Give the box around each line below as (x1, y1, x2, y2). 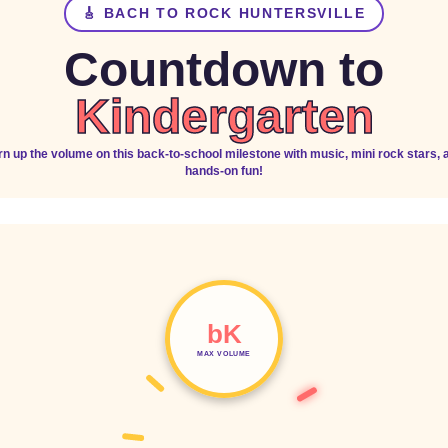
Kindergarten (74, 90, 374, 144)
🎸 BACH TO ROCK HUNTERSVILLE (82, 5, 366, 22)
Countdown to (64, 43, 384, 97)
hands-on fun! (185, 165, 263, 178)
